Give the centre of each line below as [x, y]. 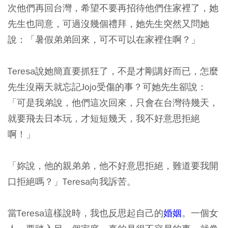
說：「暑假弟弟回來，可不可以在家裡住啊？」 [104, 39]
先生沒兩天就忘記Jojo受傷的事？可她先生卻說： [107, 87]
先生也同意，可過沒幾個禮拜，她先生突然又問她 [108, 23]
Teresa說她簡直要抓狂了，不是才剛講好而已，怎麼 [113, 71]
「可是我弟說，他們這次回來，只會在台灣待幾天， [113, 102]
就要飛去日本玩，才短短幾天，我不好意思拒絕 [104, 118]
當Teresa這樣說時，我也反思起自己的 [85, 213]
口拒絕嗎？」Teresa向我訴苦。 [72, 181]
